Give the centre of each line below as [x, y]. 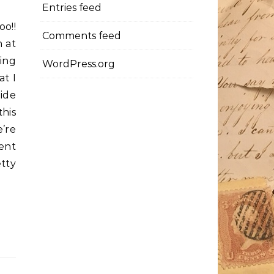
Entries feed [72, 8]
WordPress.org [79, 64]
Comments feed [82, 36]
